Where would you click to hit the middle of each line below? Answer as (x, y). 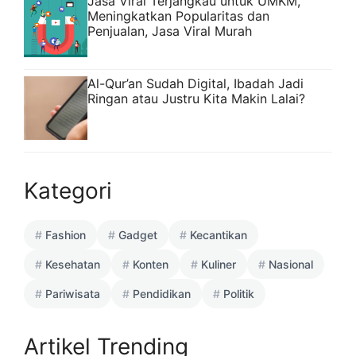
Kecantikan (219, 235)
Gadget (138, 235)
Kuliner (219, 265)
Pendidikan (162, 294)
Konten (151, 265)
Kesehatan (73, 265)
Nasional (291, 265)
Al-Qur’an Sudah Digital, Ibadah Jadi (195, 84)
